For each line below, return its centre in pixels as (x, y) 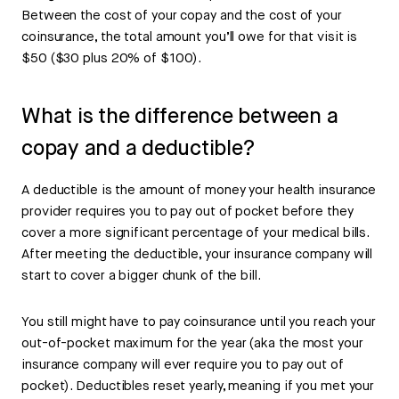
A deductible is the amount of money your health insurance (199, 191)
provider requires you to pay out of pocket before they (187, 212)
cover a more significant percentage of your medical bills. (195, 233)
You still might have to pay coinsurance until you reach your (199, 322)
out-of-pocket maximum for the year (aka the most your (192, 344)
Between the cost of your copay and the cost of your (182, 16)
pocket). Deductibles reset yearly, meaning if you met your (198, 387)
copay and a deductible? (138, 149)
